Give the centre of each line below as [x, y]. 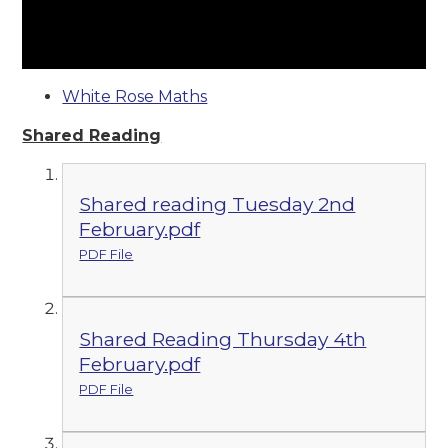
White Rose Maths [135, 96]
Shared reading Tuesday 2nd [217, 204]
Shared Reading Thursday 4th [223, 338]
